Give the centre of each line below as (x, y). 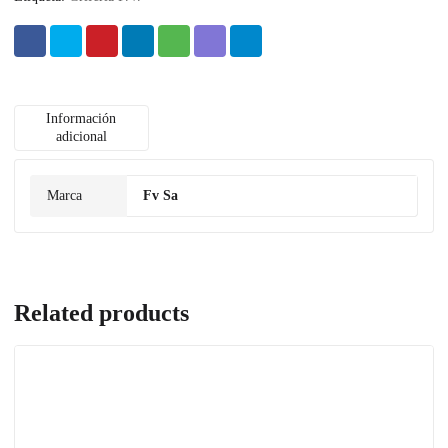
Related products (101, 312)
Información (81, 118)
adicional (81, 136)
